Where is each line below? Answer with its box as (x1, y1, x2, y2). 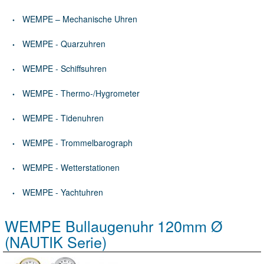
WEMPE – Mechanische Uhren (22, 13, 137, 25)
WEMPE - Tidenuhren (22, 112, 104, 124)
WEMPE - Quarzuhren (22, 38, 105, 49)
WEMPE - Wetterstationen (22, 161, 120, 173)
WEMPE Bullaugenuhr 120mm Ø (5, 215, 223, 236)
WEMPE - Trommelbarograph (22, 137, 133, 148)
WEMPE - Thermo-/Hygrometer (22, 87, 140, 99)
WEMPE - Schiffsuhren (22, 62, 107, 74)
